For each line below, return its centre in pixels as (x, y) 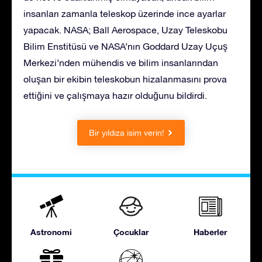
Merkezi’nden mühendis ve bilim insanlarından (121, 62)
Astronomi (51, 232)
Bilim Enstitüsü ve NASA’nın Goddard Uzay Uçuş (125, 46)
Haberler (211, 232)
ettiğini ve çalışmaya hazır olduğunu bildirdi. (115, 95)
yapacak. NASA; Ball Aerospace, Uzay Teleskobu (125, 30)
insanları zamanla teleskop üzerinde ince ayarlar (125, 13)
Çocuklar (131, 232)
